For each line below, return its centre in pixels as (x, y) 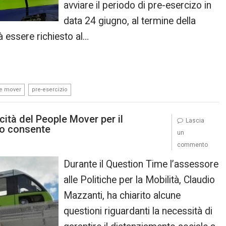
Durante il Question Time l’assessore (141, 164)
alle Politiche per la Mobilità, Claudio (139, 180)
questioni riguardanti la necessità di (138, 211)
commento (192, 145)
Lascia (195, 120)
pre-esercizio (50, 90)
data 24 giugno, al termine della (130, 21)
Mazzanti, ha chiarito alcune (122, 195)
